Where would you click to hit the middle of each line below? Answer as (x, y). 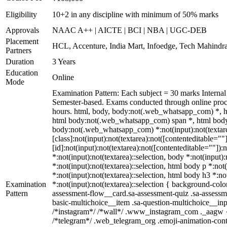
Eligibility (21, 14)
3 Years (64, 62)
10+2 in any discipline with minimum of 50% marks (135, 14)
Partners (18, 50)
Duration (20, 62)
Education (22, 73)
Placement (22, 41)
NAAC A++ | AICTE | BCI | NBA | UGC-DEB (129, 30)
